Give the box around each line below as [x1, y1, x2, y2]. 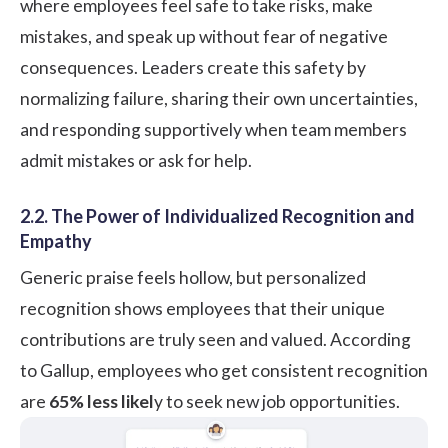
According [330, 328, 411, 350]
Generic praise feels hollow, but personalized [20, 266, 366, 288]
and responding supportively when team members [20, 118, 407, 140]
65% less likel [49, 390, 154, 412]
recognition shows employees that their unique [20, 297, 385, 319]
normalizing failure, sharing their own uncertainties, [20, 87, 418, 109]
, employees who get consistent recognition [90, 359, 428, 381]
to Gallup [20, 359, 90, 381]
